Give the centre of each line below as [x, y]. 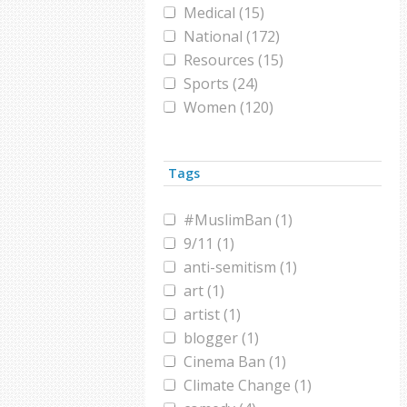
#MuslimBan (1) [238, 220]
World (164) [223, 131]
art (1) [204, 291]
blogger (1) [221, 338]
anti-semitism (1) [240, 267]
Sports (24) [221, 84]
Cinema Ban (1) [235, 362]
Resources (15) [233, 60]
